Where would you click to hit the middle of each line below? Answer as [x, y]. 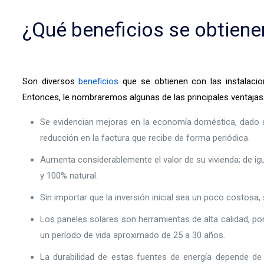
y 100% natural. [69, 176]
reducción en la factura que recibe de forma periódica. [145, 138]
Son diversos [50, 81]
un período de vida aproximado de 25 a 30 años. [132, 235]
